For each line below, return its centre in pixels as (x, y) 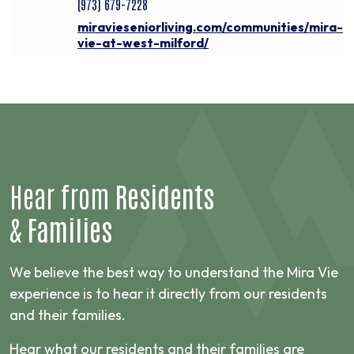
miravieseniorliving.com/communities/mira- (210, 27)
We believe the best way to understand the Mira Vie (174, 273)
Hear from (62, 196)
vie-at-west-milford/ (143, 43)
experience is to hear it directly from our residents (168, 294)
